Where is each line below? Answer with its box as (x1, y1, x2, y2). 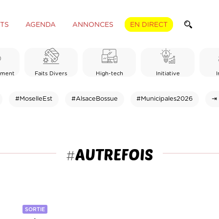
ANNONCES (72, 21, 113, 28)
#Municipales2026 (136, 95, 193, 102)
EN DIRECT (130, 21, 168, 28)
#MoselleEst (15, 95, 53, 102)
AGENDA (25, 21, 56, 28)
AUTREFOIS (75, 144, 153, 163)
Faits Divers (35, 70, 68, 76)
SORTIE (25, 207, 45, 213)
